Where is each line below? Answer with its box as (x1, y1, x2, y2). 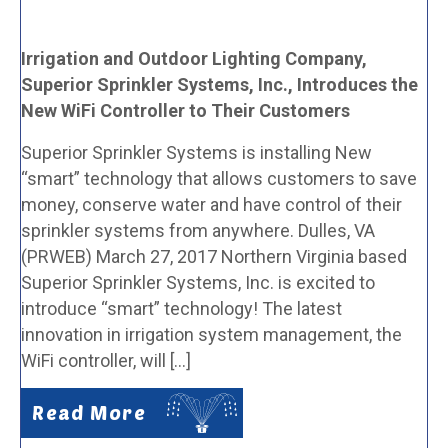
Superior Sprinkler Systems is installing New (21, 142, 372, 163)
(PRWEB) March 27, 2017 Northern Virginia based (21, 246, 407, 267)
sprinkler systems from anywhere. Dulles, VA (21, 220, 375, 241)
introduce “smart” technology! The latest (21, 298, 342, 319)
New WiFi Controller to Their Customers (21, 100, 350, 121)
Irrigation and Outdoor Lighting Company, (21, 48, 367, 69)
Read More (32, 401, 147, 424)
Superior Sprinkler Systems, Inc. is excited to (21, 272, 375, 293)
